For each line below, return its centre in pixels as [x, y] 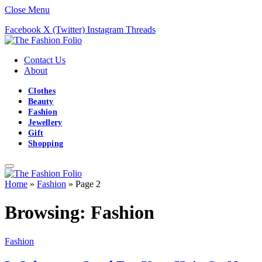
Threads [141, 30]
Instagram [105, 30]
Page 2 [88, 184]
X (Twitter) [64, 30]
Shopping [46, 144]
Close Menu [27, 10]
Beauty [41, 101]
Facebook [23, 30]
